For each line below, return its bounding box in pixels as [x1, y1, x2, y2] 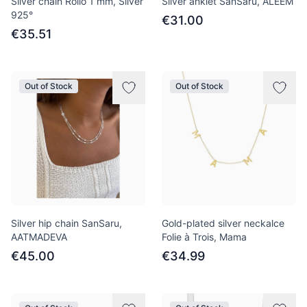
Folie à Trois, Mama [162, 231, 247, 243]
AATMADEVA [11, 231, 67, 243]
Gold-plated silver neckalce [162, 217, 284, 229]
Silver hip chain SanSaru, [11, 217, 122, 229]
